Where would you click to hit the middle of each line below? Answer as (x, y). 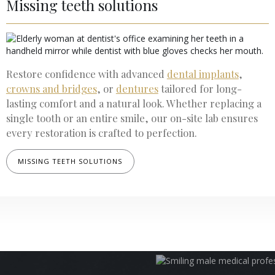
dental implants (203, 74)
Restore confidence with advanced (86, 74)
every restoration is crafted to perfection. (101, 133)
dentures (137, 89)
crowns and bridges (51, 89)
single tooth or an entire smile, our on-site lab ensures (132, 118)
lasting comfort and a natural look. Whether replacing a (134, 103)
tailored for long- (200, 89)
